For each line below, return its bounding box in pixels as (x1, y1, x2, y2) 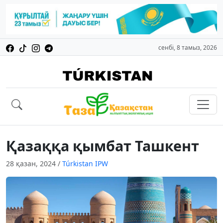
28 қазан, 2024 (6, 159, 58, 169)
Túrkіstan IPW (62, 159, 108, 169)
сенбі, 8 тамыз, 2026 (158, 43, 217, 52)
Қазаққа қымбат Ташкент (6, 136, 199, 156)
